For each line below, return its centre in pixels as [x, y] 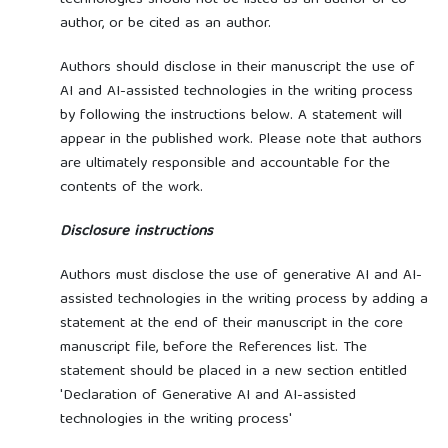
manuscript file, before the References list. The [213, 347]
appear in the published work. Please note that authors [240, 139]
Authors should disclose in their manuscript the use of [237, 67]
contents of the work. [131, 187]
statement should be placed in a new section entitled [233, 371]
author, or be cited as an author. [167, 23]
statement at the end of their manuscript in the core [231, 323]
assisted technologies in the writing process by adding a [243, 299]
